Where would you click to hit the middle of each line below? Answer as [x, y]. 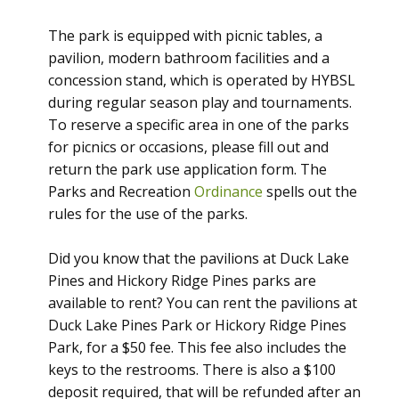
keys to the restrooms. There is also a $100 [192, 370]
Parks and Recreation [121, 191]
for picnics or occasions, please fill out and [188, 147]
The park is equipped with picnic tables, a [185, 36]
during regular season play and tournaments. [200, 102]
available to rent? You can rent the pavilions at [203, 303]
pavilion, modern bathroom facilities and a [189, 58]
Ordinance [230, 191]
